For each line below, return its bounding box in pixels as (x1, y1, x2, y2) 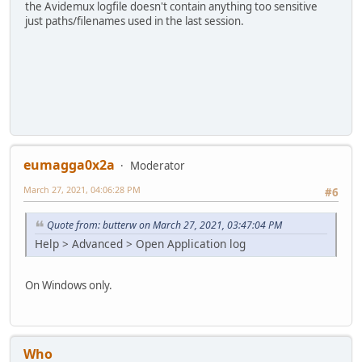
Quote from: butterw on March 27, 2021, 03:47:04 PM (47, 217, 282, 232)
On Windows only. (25, 277, 112, 293)
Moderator (130, 158, 185, 173)
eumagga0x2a (23, 155, 115, 174)
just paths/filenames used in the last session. (25, 14, 244, 29)
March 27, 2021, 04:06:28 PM (23, 183, 141, 196)
